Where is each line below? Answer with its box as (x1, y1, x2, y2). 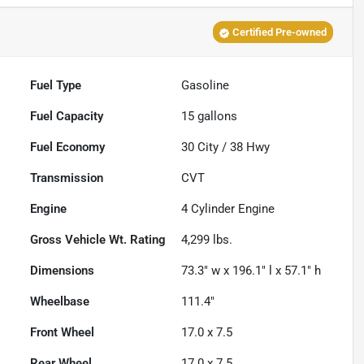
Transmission (30, 170, 104, 185)
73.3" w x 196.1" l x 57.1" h (181, 262, 322, 278)
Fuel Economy (30, 139, 106, 154)
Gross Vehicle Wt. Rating (30, 232, 167, 247)
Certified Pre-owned (232, 25, 327, 38)
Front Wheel (30, 324, 95, 340)
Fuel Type (30, 77, 82, 93)
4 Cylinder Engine (181, 201, 275, 216)
